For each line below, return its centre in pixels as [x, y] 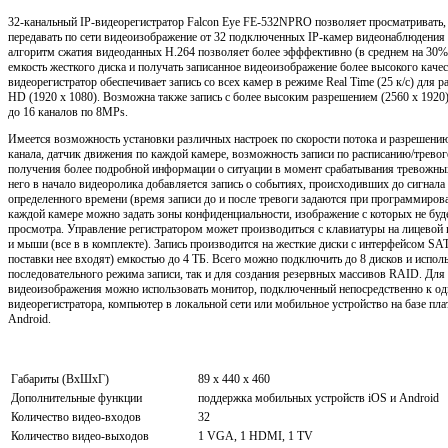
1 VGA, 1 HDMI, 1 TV [255, 435]
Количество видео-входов [76, 416]
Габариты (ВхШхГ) [60, 378]
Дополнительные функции [76, 397]
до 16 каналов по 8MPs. [68, 111]
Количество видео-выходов [80, 435]
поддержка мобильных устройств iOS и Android [318, 397]
